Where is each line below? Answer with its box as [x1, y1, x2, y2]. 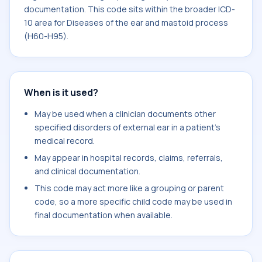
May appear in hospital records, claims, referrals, [35, 152, 223, 163]
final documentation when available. [35, 209, 173, 220]
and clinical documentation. [35, 166, 140, 177]
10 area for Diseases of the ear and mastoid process [24, 17, 228, 28]
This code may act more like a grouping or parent [35, 182, 224, 194]
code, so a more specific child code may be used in [35, 196, 232, 207]
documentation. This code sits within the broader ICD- [24, 4, 235, 15]
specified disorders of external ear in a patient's [35, 122, 220, 133]
